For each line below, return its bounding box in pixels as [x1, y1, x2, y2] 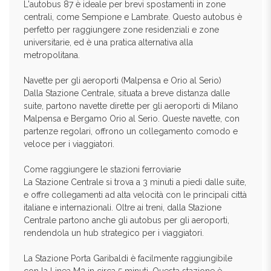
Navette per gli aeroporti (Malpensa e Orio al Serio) [24, 76, 221, 85]
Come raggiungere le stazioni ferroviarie [24, 165, 181, 174]
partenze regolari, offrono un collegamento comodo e [24, 126, 238, 136]
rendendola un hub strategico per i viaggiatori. [24, 228, 204, 238]
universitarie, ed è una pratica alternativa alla [24, 38, 193, 47]
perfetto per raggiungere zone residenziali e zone [24, 25, 219, 34]
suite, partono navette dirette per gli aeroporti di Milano [24, 101, 238, 111]
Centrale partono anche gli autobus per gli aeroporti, [24, 215, 229, 225]
